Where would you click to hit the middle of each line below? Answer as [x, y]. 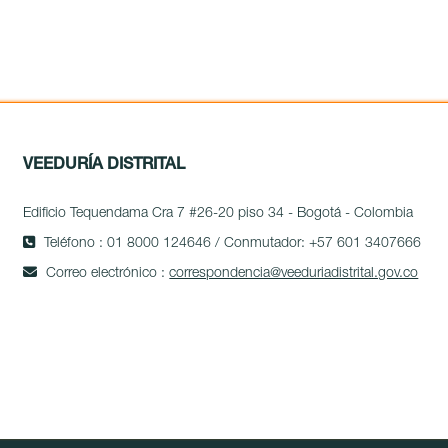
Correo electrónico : [106, 273]
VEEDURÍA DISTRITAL [104, 165]
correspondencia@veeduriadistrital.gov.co [294, 273]
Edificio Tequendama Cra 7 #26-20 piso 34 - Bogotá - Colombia [218, 213]
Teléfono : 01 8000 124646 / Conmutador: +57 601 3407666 [231, 243]
